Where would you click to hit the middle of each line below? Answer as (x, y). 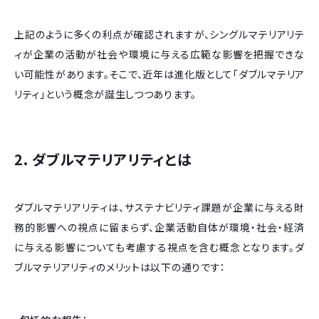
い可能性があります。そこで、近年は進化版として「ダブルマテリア (159, 74)
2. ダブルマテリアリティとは (103, 159)
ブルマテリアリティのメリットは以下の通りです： (120, 267)
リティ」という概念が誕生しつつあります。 (105, 94)
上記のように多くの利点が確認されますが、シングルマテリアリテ (159, 35)
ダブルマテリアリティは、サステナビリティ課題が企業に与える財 (159, 208)
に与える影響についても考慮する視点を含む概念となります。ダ (159, 247)
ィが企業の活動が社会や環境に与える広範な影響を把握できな (159, 54)
